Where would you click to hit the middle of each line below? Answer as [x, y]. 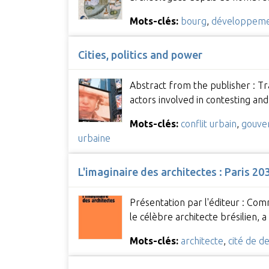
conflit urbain [208, 123]
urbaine [94, 138]
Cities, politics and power [140, 54]
